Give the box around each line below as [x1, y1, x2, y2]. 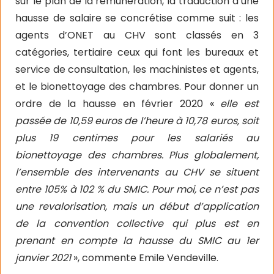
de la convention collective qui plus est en [15, 217, 259, 231]
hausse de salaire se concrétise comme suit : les [15, 11, 259, 25]
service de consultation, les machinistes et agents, [15, 62, 259, 76]
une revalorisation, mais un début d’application [15, 199, 259, 213]
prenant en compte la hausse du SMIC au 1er [15, 234, 259, 248]
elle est [220, 97, 259, 111]
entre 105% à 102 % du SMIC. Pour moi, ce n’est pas [15, 182, 259, 196]
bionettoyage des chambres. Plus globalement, [15, 148, 259, 162]
